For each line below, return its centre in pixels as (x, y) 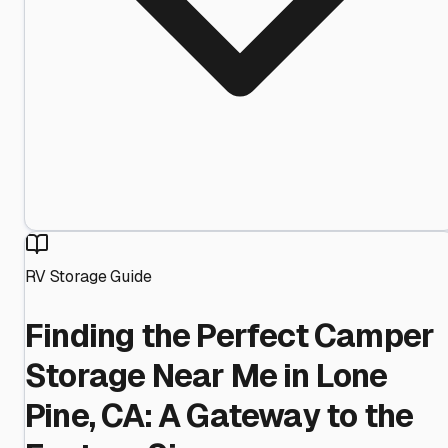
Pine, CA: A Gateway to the (219, 416)
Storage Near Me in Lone (206, 376)
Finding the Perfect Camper (230, 336)
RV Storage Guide (88, 276)
